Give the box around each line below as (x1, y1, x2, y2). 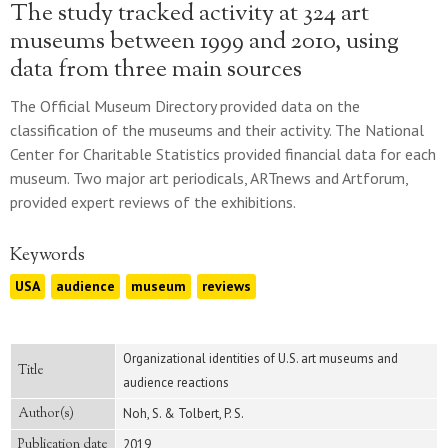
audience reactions (123, 374, 229, 391)
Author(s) (18, 405, 74, 423)
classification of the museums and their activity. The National (10, 120, 424, 140)
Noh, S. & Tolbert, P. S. (123, 405, 244, 422)
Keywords (10, 243, 85, 269)
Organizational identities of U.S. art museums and (123, 350, 398, 367)
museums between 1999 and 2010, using (10, 25, 399, 59)
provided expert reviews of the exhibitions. (10, 192, 296, 212)
